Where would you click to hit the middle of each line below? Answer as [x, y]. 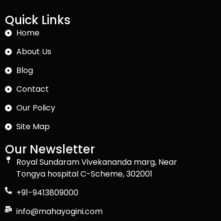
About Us [34, 51]
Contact [32, 89]
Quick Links [38, 20]
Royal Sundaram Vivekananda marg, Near [96, 162]
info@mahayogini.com [59, 211]
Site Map [33, 126]
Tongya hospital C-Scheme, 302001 [84, 174]
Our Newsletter [50, 149]
